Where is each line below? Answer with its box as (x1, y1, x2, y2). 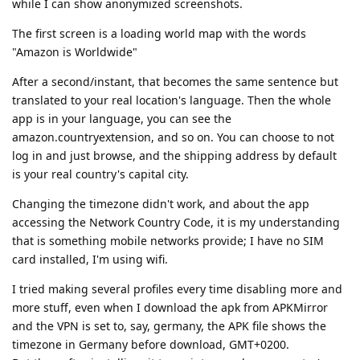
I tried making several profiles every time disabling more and (12, 281, 342, 297)
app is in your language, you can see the (12, 111, 231, 127)
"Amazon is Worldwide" (12, 44, 137, 60)
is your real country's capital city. (12, 166, 189, 182)
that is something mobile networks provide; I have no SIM (12, 233, 324, 249)
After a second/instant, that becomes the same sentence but (12, 74, 338, 90)
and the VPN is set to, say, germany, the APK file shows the (12, 318, 326, 334)
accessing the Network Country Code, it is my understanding (12, 215, 340, 231)
